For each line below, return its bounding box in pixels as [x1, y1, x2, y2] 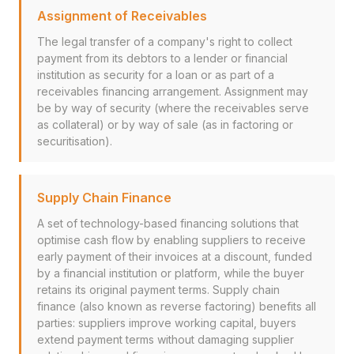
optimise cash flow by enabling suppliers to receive [37, 233, 306, 247]
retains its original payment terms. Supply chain [37, 283, 280, 296]
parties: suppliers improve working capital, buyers [37, 316, 296, 330]
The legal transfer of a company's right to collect [37, 35, 292, 48]
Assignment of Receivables [37, 8, 207, 24]
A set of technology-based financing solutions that [37, 217, 299, 230]
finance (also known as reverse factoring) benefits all [37, 299, 316, 313]
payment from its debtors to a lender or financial [37, 51, 288, 65]
